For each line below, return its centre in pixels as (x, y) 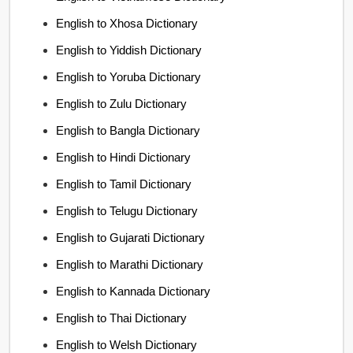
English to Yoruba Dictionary (129, 76)
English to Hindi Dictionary (124, 157)
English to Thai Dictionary (122, 318)
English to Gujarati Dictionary (131, 237)
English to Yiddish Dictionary (129, 50)
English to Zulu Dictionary (122, 103)
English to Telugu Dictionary (127, 210)
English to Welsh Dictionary (127, 344)
